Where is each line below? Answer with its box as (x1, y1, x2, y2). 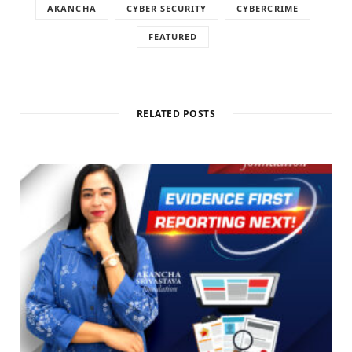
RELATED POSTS (136, 107, 216, 121)
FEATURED (148, 31, 198, 43)
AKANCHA (47, 2, 97, 15)
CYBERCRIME (236, 2, 299, 15)
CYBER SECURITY (126, 2, 207, 15)
